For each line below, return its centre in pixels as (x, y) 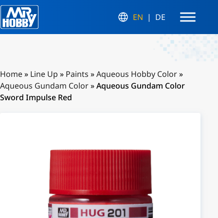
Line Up (44, 74)
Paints (77, 74)
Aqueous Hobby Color (137, 74)
